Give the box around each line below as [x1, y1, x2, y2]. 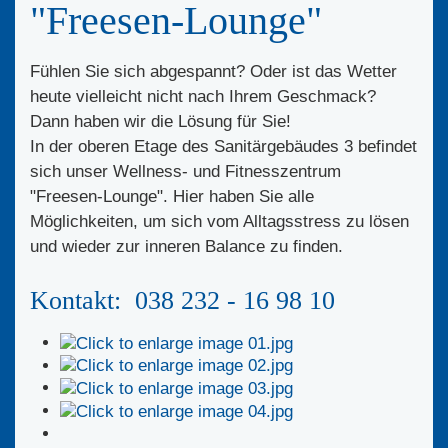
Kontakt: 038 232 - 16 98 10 [30, 286, 335, 316]
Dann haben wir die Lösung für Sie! [30, 112, 291, 132]
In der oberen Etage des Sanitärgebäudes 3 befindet [30, 137, 417, 157]
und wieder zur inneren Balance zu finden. [30, 237, 343, 257]
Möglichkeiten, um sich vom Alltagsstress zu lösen [30, 212, 409, 232]
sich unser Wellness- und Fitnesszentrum [30, 162, 341, 182]
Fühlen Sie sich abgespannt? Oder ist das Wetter [30, 62, 397, 82]
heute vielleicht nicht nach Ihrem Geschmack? [30, 87, 376, 107]
